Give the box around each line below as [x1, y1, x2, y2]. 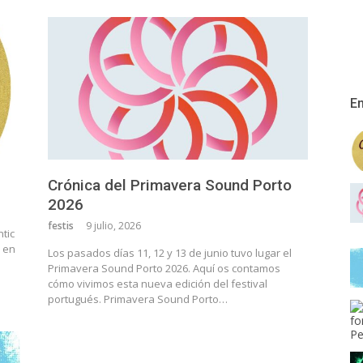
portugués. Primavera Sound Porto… [47, 291, 228, 306]
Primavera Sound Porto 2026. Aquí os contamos [47, 260, 280, 275]
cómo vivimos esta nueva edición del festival [47, 275, 267, 291]
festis [47, 218, 74, 233]
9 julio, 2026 [85, 218, 141, 233]
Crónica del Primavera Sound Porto [47, 175, 292, 194]
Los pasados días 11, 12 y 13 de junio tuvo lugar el [47, 245, 292, 260]
